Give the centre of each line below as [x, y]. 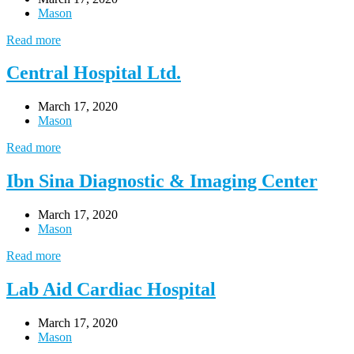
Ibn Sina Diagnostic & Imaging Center [162, 181]
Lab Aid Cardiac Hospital [111, 290]
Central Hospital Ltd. [94, 73]
